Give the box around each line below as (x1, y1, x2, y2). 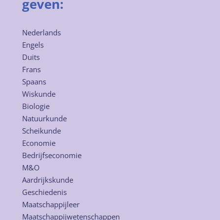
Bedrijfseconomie (22, 150, 82, 161)
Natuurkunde (22, 113, 67, 124)
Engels (22, 40, 44, 50)
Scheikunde (22, 126, 61, 136)
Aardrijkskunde (22, 175, 73, 185)
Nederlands (22, 27, 61, 38)
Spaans (22, 77, 46, 87)
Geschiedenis (22, 187, 67, 197)
